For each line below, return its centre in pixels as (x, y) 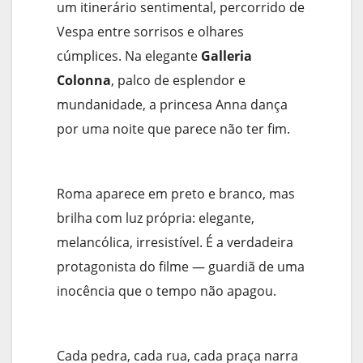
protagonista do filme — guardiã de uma (181, 267)
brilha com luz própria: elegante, (156, 218)
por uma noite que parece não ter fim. (173, 129)
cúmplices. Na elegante (129, 56)
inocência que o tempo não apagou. (167, 291)
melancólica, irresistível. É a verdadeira (175, 243)
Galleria (226, 56)
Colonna (84, 81)
